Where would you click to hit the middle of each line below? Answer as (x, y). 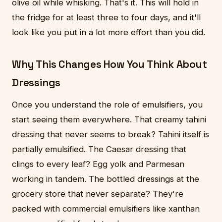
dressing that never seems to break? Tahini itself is (111, 135)
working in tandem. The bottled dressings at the (106, 179)
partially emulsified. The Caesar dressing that (99, 149)
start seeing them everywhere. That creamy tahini (109, 120)
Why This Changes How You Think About (110, 65)
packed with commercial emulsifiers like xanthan (106, 209)
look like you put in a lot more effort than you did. (109, 32)
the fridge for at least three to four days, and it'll (106, 18)
